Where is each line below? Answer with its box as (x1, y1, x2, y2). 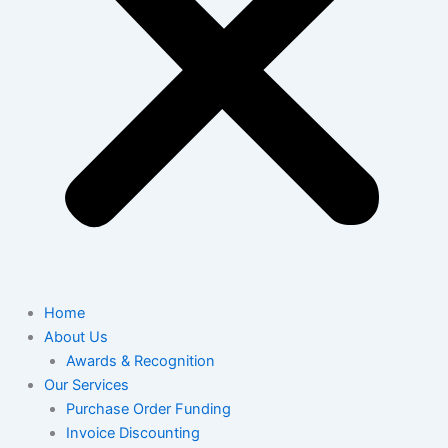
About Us (43, 327, 108, 346)
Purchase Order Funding (65, 399, 231, 418)
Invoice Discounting (65, 423, 200, 442)
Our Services (43, 375, 129, 394)
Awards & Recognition (65, 351, 215, 370)
